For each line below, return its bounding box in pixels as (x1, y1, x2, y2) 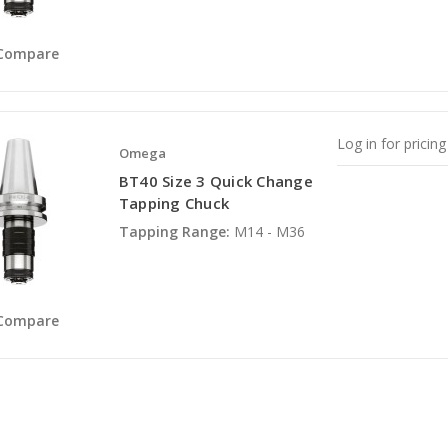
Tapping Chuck (118, 193, 230, 214)
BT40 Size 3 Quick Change (118, 171, 313, 192)
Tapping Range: (118, 222, 230, 242)
